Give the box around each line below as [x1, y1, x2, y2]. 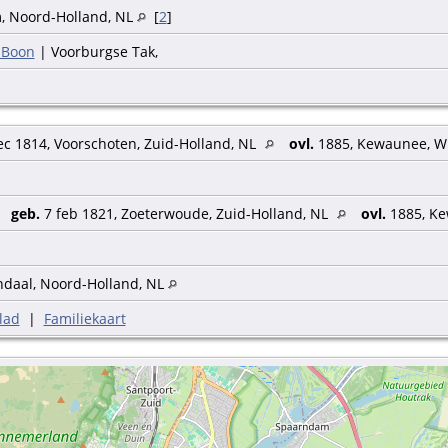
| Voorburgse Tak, [34, 42, 158, 62]
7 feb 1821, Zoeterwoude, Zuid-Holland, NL [39, 204, 332, 224]
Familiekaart [43, 309, 126, 329]
